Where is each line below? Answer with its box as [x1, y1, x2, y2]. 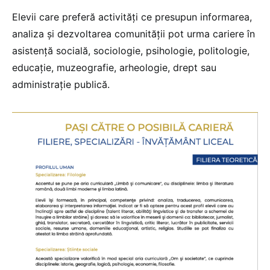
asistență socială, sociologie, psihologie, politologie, [12, 45, 250, 57]
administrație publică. [12, 78, 110, 91]
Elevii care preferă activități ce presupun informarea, [12, 11, 252, 24]
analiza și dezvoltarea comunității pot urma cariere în [12, 28, 255, 40]
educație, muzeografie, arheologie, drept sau [12, 61, 216, 74]
